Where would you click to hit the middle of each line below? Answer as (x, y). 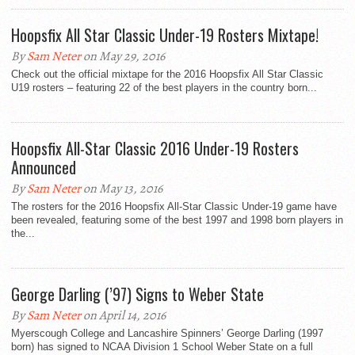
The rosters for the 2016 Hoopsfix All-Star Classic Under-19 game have (174, 207)
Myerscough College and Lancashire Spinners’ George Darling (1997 (167, 334)
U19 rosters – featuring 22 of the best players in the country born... (164, 88)
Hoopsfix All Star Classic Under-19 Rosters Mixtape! (165, 35)
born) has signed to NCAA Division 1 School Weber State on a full (162, 347)
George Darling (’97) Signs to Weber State (137, 294)
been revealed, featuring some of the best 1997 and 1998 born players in (177, 220)
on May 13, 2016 (122, 189)
